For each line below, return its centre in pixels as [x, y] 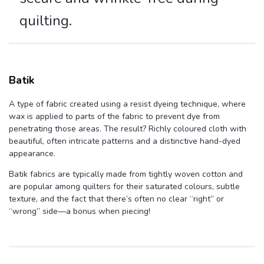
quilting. [46, 21]
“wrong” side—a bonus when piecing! [80, 212]
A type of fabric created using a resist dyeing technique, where [127, 104]
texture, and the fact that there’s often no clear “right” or [116, 199]
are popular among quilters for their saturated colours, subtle [124, 187]
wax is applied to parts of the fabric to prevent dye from [114, 117]
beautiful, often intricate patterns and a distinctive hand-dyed [125, 141]
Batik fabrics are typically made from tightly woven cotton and [126, 174]
